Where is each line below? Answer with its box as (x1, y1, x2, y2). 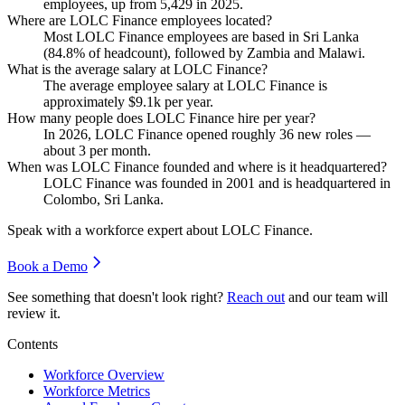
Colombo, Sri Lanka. (43, 191, 164, 207)
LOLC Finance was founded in (43, 174, 226, 191)
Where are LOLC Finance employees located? (7, 12, 272, 28)
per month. (86, 142, 151, 158)
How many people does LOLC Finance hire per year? (7, 109, 316, 126)
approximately (43, 93, 128, 109)
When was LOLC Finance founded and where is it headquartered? (7, 158, 387, 174)
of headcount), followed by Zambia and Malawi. (85, 44, 365, 61)
